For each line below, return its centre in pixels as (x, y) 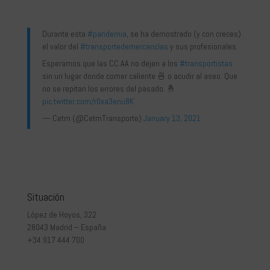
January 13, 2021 (172, 118)
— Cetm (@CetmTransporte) (93, 118)
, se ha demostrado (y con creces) (184, 33)
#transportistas (206, 63)
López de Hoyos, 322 (61, 214)
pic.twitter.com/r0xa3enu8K (88, 101)
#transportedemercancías (124, 46)
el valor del (61, 46)
